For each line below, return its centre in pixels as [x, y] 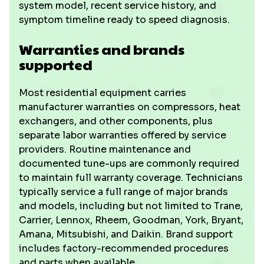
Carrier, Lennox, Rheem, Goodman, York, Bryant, [131, 220]
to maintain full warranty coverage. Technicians [131, 178]
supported [56, 64]
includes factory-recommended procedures [124, 248]
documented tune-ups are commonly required [129, 164]
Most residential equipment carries [103, 93]
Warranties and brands [102, 49]
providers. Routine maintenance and [105, 149]
